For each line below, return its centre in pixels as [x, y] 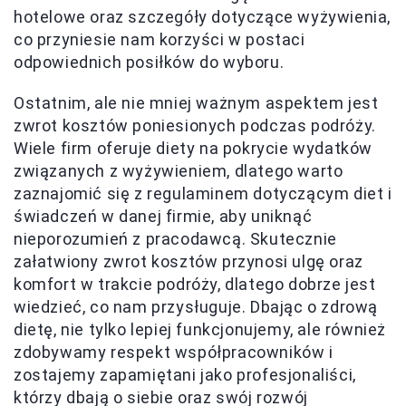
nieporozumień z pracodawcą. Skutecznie [175, 239]
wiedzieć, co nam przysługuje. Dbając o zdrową [196, 307]
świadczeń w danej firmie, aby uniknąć [163, 216]
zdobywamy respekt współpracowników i [174, 352]
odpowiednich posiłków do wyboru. [149, 62]
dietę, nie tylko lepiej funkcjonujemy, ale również [200, 329]
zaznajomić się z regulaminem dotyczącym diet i [203, 193]
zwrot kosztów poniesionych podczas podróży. [195, 126]
